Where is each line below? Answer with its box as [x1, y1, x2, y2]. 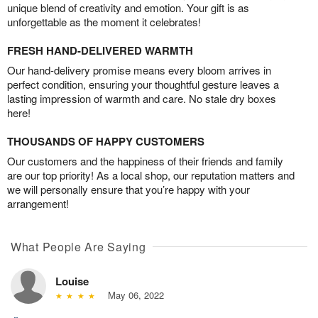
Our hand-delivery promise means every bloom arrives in [7, 62, 271, 77]
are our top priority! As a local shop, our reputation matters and [7, 167, 295, 182]
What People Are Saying [11, 238, 146, 255]
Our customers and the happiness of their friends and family [7, 153, 283, 168]
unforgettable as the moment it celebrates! [7, 13, 201, 29]
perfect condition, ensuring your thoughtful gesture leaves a [7, 76, 279, 92]
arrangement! [7, 195, 69, 211]
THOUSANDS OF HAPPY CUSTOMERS [7, 133, 204, 149]
